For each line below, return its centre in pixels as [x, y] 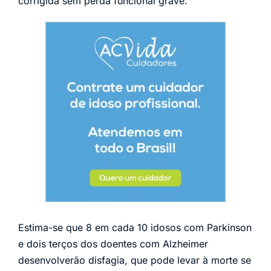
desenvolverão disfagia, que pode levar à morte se [135, 260]
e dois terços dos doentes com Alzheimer [113, 244]
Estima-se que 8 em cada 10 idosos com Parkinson [135, 228]
